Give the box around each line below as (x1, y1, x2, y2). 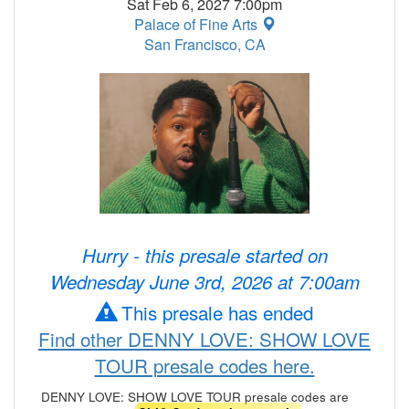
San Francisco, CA (143, 34, 266, 55)
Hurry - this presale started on (81, 242, 328, 269)
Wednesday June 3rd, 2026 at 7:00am (49, 268, 360, 296)
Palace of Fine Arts (133, 14, 261, 35)
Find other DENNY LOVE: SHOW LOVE (38, 325, 371, 353)
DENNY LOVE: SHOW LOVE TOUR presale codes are (40, 386, 349, 405)
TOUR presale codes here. (94, 351, 315, 380)
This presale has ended (115, 299, 313, 327)
